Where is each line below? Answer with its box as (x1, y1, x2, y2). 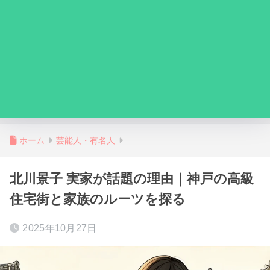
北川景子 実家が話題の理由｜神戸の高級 (10, 171, 254, 186)
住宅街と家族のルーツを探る (10, 192, 186, 207)
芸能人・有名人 (56, 136, 115, 145)
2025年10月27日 (22, 223, 97, 233)
